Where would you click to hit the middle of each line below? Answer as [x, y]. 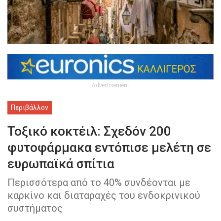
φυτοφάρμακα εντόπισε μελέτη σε [109, 148]
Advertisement [110, 86]
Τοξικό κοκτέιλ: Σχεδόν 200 [89, 131]
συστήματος [35, 208]
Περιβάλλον [30, 108]
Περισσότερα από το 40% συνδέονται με [99, 183]
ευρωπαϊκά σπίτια [61, 164]
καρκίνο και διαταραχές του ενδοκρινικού [104, 196]
